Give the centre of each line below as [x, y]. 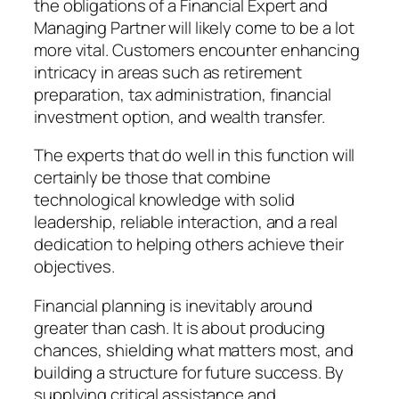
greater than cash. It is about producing [179, 327]
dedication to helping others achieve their [189, 244]
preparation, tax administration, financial [183, 94]
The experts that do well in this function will [195, 155]
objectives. [74, 267]
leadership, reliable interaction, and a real [186, 222]
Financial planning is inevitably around [174, 305]
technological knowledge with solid [164, 200]
